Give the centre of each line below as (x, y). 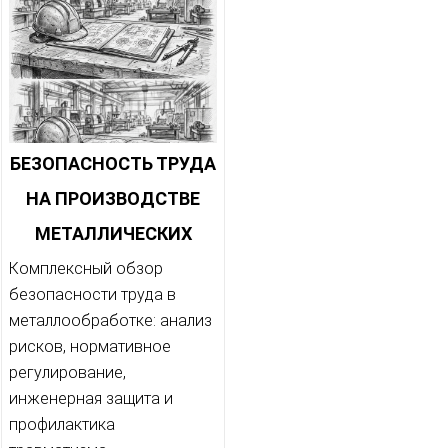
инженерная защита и (91, 399)
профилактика (62, 425)
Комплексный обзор (86, 269)
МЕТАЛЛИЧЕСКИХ (113, 234)
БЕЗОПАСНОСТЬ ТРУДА (113, 164)
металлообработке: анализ (110, 321)
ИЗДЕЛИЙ (113, 269)
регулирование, (67, 373)
